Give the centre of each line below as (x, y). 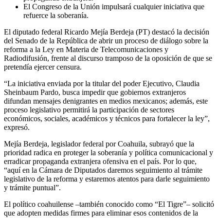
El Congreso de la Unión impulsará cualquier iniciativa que (114, 7)
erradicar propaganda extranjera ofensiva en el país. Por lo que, (100, 162)
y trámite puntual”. (32, 188)
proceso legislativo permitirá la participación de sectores (89, 110)
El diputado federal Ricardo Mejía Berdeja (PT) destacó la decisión (107, 32)
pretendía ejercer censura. (43, 67)
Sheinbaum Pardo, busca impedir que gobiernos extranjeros (95, 92)
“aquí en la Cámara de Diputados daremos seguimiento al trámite (103, 170)
